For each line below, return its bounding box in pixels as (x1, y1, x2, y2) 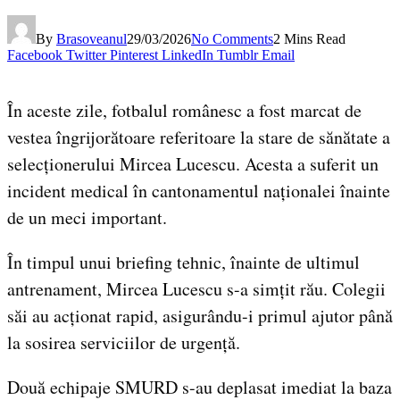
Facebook (7, 46, 62, 62)
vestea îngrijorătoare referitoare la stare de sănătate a (7, 124, 390, 149)
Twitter (66, 46, 106, 62)
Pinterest (110, 46, 158, 62)
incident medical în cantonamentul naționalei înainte (7, 178, 390, 203)
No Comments (191, 30, 273, 46)
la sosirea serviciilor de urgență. (7, 329, 240, 354)
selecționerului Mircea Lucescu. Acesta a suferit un (7, 151, 379, 176)
